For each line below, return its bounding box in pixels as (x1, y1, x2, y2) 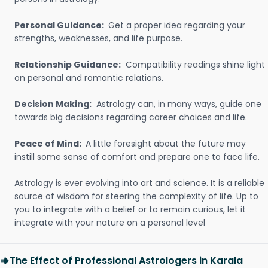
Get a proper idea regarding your (108, 19, 245, 31)
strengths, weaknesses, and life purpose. (14, 32, 182, 44)
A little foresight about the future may (86, 138, 246, 150)
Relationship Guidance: (14, 59, 121, 71)
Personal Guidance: (14, 19, 106, 31)
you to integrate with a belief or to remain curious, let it (14, 203, 246, 215)
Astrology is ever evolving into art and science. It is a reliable (14, 177, 264, 189)
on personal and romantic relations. (14, 72, 163, 84)
